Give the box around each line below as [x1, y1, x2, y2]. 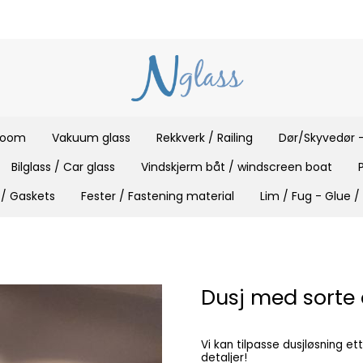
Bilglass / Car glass [11, 158, 115, 175]
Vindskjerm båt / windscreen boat [141, 158, 332, 175]
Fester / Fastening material [81, 187, 234, 204]
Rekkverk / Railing [156, 129, 253, 146]
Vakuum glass [51, 129, 130, 146]
